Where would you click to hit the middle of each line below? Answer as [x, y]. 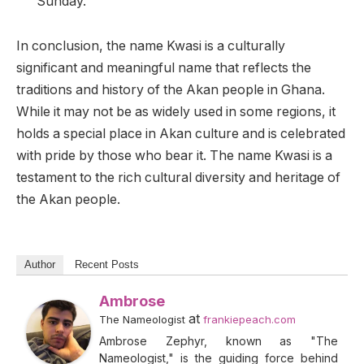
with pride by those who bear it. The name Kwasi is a [174, 156]
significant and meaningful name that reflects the [164, 68]
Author [40, 264]
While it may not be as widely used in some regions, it [176, 112]
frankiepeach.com [249, 319]
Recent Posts [107, 264]
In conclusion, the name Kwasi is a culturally [151, 46]
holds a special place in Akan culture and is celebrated [181, 134]
